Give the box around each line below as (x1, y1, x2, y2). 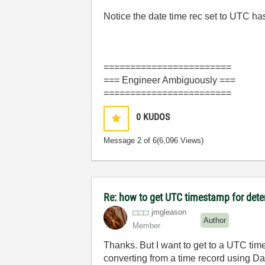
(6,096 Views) (157, 136, 204, 145)
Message (104, 136, 138, 145)
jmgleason (151, 208, 187, 216)
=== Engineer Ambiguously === (104, 75, 236, 85)
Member (132, 221, 161, 230)
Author (203, 215, 227, 225)
